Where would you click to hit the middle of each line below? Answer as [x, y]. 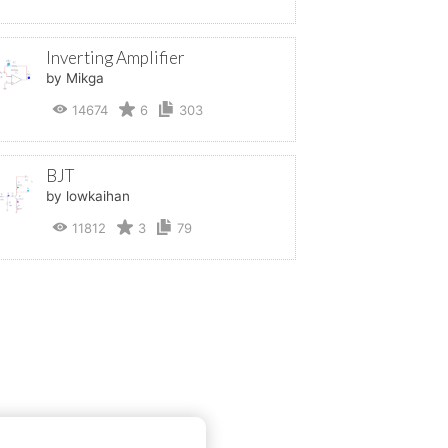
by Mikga [74, 77]
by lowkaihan [87, 195]
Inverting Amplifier [115, 57]
